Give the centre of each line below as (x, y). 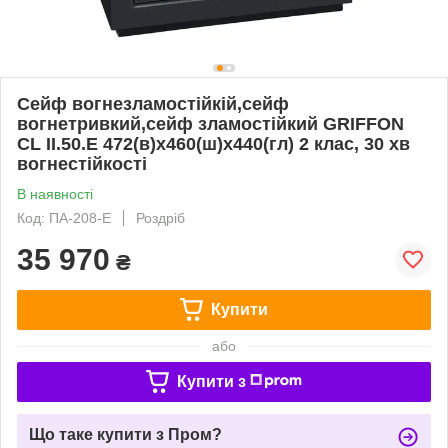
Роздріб (160, 217)
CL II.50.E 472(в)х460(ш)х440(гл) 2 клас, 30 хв (213, 143)
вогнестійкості (82, 163)
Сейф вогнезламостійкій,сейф (153, 103)
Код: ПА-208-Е (64, 217)
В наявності (55, 193)
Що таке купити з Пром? (125, 434)
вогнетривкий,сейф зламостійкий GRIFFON (210, 123)
